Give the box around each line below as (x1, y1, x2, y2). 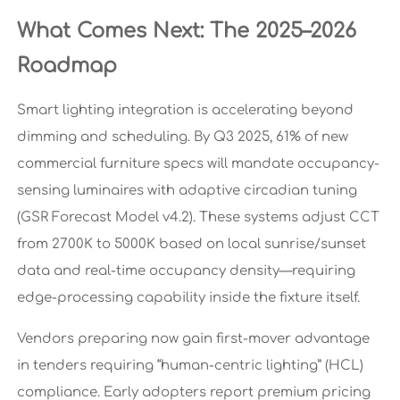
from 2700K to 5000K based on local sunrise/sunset (16, 237, 366, 253)
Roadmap (16, 54, 117, 78)
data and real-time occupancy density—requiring (16, 263, 355, 279)
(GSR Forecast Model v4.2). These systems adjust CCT (16, 210, 379, 226)
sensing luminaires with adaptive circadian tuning (16, 183, 357, 199)
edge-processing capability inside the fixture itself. (16, 290, 360, 306)
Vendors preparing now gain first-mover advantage (16, 331, 370, 347)
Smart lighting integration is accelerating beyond (16, 103, 354, 119)
